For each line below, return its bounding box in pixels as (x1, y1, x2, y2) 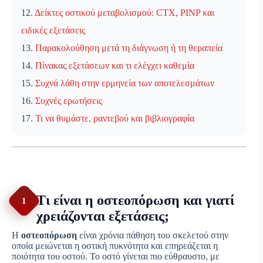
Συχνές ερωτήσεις (35, 96, 102, 106)
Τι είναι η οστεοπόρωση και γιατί (36, 193, 234, 208)
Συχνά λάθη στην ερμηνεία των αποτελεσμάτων (35, 78, 214, 89)
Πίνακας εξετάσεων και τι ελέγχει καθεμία (35, 60, 194, 71)
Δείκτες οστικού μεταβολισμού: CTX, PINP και (35, 8, 214, 18)
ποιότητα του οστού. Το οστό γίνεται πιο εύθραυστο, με (12, 251, 220, 262)
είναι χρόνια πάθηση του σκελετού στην (77, 230, 228, 241)
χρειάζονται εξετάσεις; (36, 208, 169, 224)
